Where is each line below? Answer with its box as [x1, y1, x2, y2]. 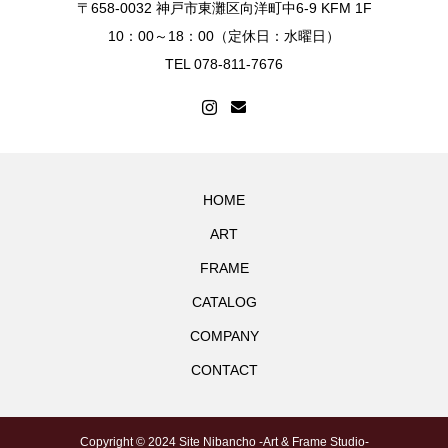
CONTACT [190, 362, 258, 378]
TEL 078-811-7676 [165, 56, 283, 72]
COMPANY [189, 328, 259, 344]
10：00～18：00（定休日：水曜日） [108, 28, 340, 44]
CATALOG [191, 294, 257, 310]
